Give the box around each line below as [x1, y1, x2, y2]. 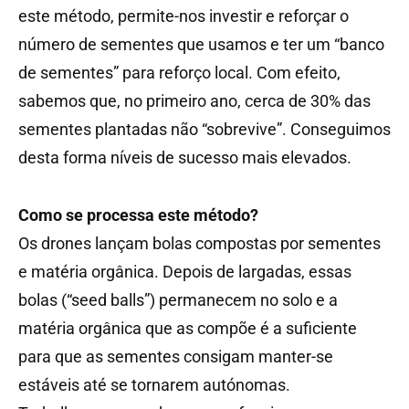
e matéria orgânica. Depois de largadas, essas [18, 261, 351, 281]
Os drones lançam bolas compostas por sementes [18, 233, 381, 253]
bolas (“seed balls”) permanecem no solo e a [18, 289, 338, 309]
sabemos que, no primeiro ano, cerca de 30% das [18, 90, 371, 110]
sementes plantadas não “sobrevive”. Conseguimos [18, 119, 391, 139]
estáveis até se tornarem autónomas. [18, 374, 290, 394]
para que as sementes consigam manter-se [18, 346, 333, 366]
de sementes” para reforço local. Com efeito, [18, 62, 341, 82]
